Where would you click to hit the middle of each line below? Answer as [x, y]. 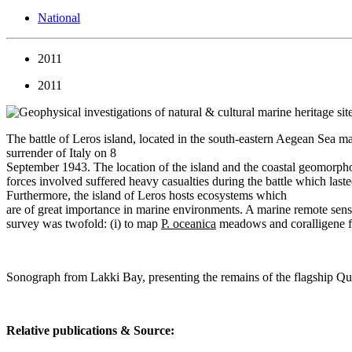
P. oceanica [189, 223]
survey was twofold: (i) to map [84, 223]
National [59, 17]
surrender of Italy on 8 [61, 152]
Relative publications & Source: [90, 330]
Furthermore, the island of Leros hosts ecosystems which [147, 195]
